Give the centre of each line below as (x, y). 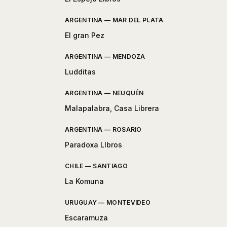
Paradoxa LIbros (93, 145)
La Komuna (84, 181)
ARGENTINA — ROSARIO (103, 130)
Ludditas (80, 72)
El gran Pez (85, 35)
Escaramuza (86, 218)
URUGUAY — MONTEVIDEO (108, 203)
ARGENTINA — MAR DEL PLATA (114, 20)
